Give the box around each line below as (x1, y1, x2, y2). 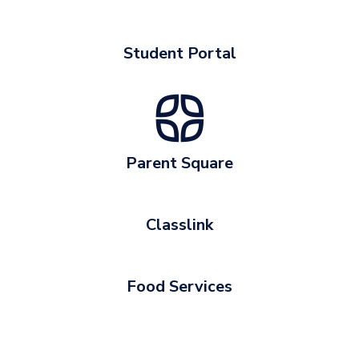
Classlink (146, 214, 213, 236)
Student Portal (123, 42, 236, 65)
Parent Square (126, 152, 233, 175)
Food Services (127, 276, 232, 298)
